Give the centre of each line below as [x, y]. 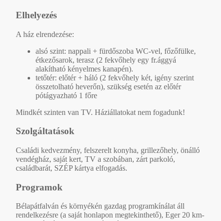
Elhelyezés [36, 15]
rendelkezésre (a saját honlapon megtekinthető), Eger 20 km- [110, 215]
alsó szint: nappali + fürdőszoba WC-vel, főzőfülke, [116, 51]
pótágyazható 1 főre [66, 95]
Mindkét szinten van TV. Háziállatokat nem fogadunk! [100, 112]
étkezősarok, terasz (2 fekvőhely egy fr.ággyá [106, 60]
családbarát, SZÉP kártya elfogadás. [72, 168]
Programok [39, 187]
